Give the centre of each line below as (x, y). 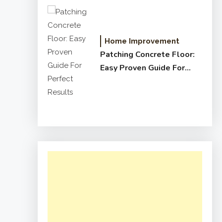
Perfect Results (131, 81)
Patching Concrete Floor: (147, 55)
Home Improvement (142, 41)
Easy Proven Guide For (142, 68)
